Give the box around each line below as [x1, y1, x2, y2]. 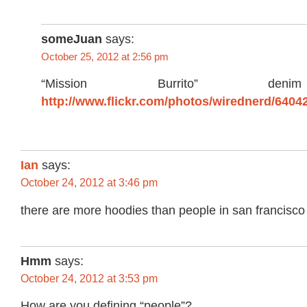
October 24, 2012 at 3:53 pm [21, 272, 158, 284]
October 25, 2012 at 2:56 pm [41, 51, 169, 63]
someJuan [41, 32, 102, 47]
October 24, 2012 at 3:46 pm [21, 177, 158, 189]
